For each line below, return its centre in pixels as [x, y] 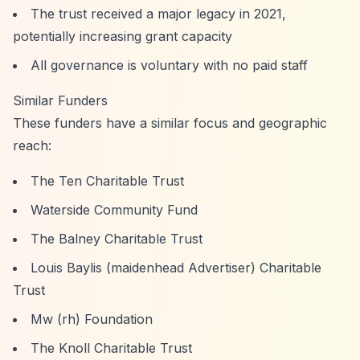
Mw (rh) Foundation [92, 319]
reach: [32, 145]
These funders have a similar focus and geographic [170, 123]
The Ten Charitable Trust [107, 181]
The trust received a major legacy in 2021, [158, 14]
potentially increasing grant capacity [123, 36]
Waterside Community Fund [114, 210]
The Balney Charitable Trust [117, 239]
